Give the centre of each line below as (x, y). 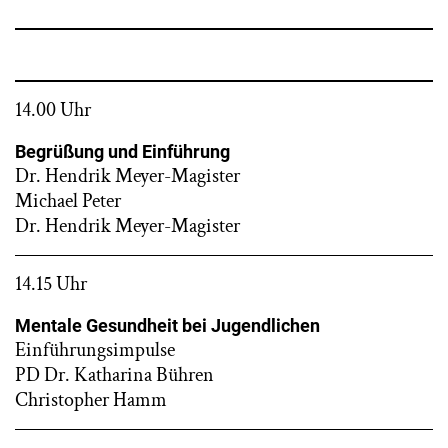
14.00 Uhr (53, 110)
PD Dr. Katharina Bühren (114, 375)
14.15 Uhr (51, 284)
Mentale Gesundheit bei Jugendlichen (167, 325)
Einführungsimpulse (95, 350)
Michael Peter (68, 201)
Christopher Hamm (91, 400)
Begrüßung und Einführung (122, 151)
